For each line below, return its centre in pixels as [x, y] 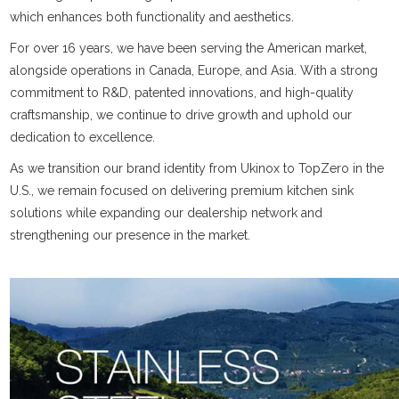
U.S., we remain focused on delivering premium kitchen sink [182, 191]
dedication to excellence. [83, 137]
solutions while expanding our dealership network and [167, 213]
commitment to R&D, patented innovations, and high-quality [182, 93]
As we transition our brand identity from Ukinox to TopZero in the [197, 168]
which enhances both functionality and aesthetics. [152, 17]
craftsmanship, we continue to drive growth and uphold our [181, 115]
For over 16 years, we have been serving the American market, [189, 48]
